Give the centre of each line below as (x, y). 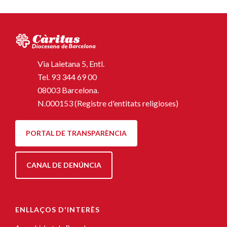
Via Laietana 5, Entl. (71, 63)
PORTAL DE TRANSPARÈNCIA (76, 133)
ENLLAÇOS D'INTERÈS (58, 209)
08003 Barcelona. (68, 90)
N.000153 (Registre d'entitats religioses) (108, 103)
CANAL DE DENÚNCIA (64, 165)
